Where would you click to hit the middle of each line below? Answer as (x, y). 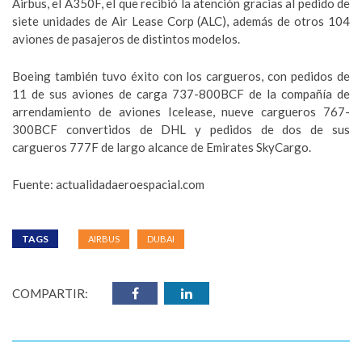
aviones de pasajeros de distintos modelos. (126, 39)
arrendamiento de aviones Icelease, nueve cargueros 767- (181, 112)
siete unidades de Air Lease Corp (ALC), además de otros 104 (181, 21)
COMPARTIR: (50, 293)
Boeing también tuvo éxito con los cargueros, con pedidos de (181, 76)
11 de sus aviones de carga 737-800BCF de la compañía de (181, 94)
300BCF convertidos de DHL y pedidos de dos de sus (181, 129)
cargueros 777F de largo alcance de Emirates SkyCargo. (162, 147)
